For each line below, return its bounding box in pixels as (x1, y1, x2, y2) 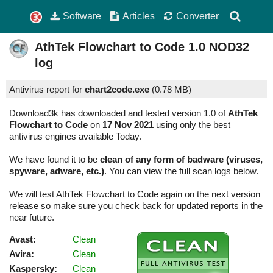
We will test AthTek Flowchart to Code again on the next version (9, 189, 260, 200)
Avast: (9, 234, 36, 245)
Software (63, 10, 102, 21)
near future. (9, 212, 54, 223)
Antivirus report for (9, 84, 85, 95)
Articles (122, 10, 155, 21)
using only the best (154, 119, 230, 130)
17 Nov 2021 (102, 119, 154, 130)
